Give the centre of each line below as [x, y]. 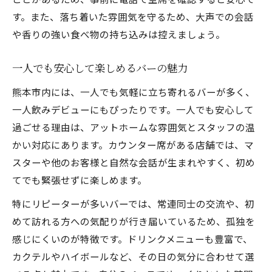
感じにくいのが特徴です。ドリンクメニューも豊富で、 [132, 239]
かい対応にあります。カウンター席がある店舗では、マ [133, 144]
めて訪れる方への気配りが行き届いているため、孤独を [134, 221]
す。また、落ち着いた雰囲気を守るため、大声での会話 [133, 16]
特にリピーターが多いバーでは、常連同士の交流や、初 [133, 203]
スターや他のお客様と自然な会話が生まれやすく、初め [134, 162]
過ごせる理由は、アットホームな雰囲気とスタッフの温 [134, 127]
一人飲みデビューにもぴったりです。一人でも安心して [133, 109]
